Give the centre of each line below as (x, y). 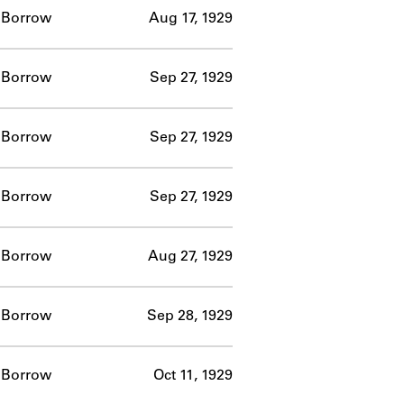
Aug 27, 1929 (190, 257)
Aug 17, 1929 (191, 18)
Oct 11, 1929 (193, 376)
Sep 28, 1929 (190, 316)
